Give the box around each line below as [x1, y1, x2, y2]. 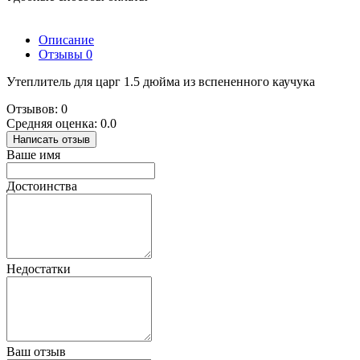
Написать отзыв [13, 133, 90, 145]
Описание [39, 32, 94, 47]
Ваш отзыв [6, 344, 66, 358]
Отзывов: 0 [6, 101, 67, 116]
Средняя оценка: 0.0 [6, 116, 117, 130]
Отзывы [39, 47, 86, 61]
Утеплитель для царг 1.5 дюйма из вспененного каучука [6, 74, 315, 88]
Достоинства [6, 178, 77, 193]
